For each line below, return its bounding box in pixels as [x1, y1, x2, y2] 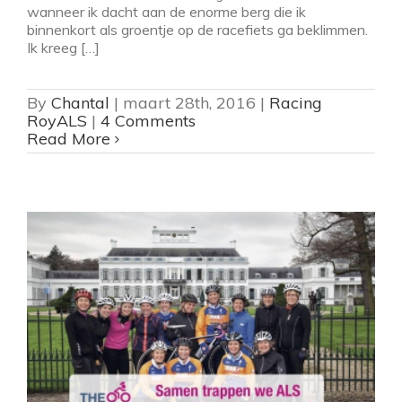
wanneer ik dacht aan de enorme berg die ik [27, 2, 306, 21]
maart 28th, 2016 [123, 92, 256, 113]
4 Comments [100, 109, 196, 131]
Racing [269, 92, 322, 113]
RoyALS [27, 109, 87, 131]
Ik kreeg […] [27, 38, 100, 57]
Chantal [51, 92, 109, 113]
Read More [27, 127, 110, 149]
